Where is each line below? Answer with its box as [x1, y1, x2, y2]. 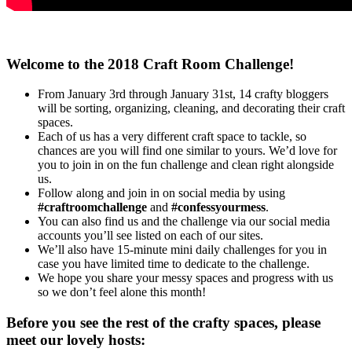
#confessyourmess [171, 200, 266, 214]
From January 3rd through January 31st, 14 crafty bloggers [38, 87, 328, 101]
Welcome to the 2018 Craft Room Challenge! [6, 55, 294, 72]
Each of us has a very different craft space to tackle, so [38, 130, 306, 144]
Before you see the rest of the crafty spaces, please [6, 314, 321, 331]
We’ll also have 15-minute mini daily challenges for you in [38, 243, 327, 257]
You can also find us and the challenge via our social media [38, 214, 330, 229]
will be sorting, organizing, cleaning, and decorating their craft [38, 101, 345, 115]
